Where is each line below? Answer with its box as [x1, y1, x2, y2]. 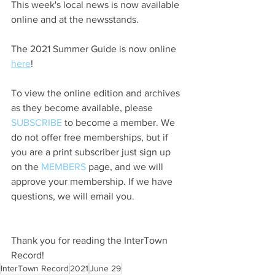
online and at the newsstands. [11, 14, 139, 25]
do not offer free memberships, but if [11, 131, 171, 142]
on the [11, 161, 41, 172]
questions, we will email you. [11, 190, 134, 201]
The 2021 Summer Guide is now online [11, 43, 179, 54]
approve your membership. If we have [11, 176, 175, 187]
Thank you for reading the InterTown [11, 234, 170, 246]
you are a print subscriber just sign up [11, 146, 173, 157]
